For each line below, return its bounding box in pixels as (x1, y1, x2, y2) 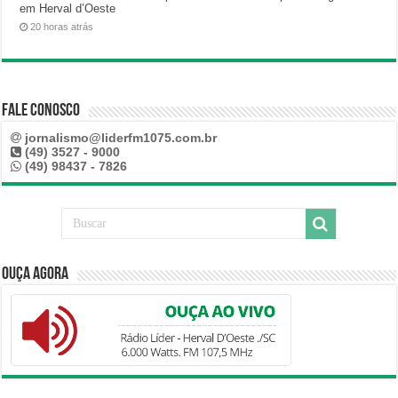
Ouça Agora (2, 265, 69, 283)
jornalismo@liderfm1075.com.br (25, 130, 218, 145)
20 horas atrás (30, 20, 94, 32)
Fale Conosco (2, 101, 81, 120)
